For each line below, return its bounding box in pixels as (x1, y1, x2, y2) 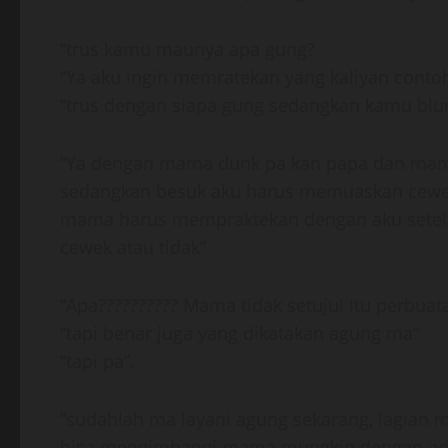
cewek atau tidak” (60, 235, 206, 259)
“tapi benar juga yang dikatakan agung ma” (60, 321, 419, 345)
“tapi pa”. (60, 349, 135, 373)
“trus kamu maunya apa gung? (60, 37, 315, 61)
